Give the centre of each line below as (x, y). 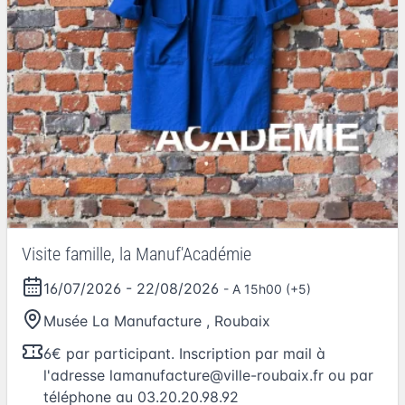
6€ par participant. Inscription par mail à (184, 353)
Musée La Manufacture (122, 320)
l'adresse (76, 375)
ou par (348, 375)
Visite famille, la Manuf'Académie (137, 254)
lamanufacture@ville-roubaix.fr (217, 375)
